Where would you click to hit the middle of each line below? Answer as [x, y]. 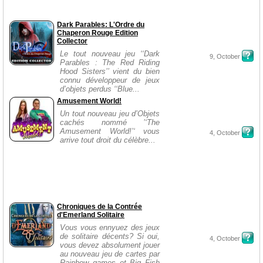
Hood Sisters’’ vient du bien [110, 71]
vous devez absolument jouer [110, 245]
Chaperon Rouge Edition [97, 33]
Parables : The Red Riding [110, 63]
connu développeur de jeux [110, 80]
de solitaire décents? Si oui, [110, 236]
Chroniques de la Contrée [100, 207]
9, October [225, 56]
